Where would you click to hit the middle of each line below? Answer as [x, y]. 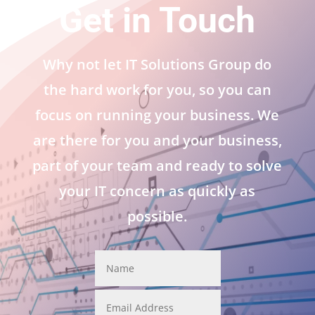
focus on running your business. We [157, 115]
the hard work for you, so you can [157, 89]
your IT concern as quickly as [157, 191]
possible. [157, 216]
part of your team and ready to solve [157, 165]
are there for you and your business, [157, 140]
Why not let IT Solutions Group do [157, 64]
